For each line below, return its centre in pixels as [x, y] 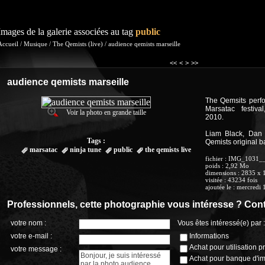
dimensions [221, 173]
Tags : [96, 141]
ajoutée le [218, 187]
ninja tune [85, 150]
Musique [35, 44]
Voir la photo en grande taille [106, 112]
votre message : [36, 249]
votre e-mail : [31, 236]
